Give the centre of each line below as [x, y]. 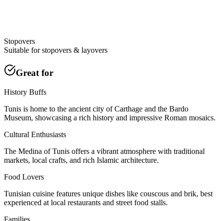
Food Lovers [24, 177]
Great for [35, 73]
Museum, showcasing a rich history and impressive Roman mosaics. [110, 117]
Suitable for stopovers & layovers [56, 50]
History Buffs [25, 92]
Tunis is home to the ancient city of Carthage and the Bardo [96, 109]
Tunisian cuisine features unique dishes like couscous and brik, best [108, 193]
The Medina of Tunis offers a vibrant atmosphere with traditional [104, 151]
